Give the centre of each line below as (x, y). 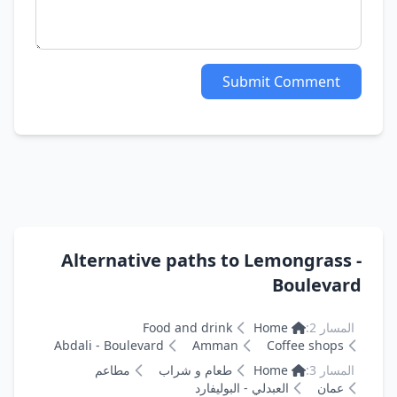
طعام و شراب (196, 370)
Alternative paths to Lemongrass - (211, 260)
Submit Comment (281, 82)
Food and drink (188, 327)
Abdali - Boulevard (109, 345)
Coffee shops (305, 345)
